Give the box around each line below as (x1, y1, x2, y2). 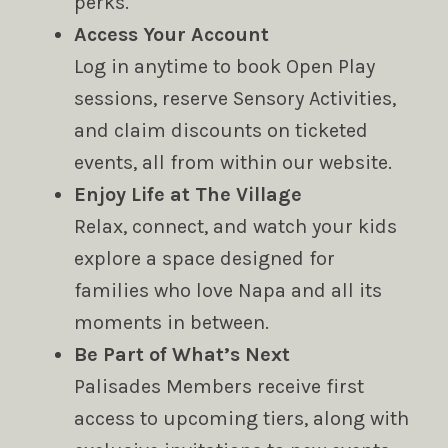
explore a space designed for (73, 246, 335, 270)
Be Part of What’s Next (73, 342, 290, 366)
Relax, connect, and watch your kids (73, 214, 397, 238)
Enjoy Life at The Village (73, 182, 302, 206)
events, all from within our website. (73, 150, 392, 174)
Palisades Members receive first (73, 374, 364, 398)
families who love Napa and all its (73, 278, 382, 302)
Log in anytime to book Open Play (73, 54, 375, 78)
